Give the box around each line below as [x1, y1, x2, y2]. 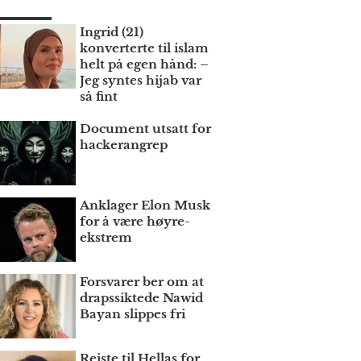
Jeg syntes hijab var [80, 73, 202, 89]
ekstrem [80, 230, 133, 246]
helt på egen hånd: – [80, 56, 210, 73]
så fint [80, 89, 118, 105]
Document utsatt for [80, 121, 212, 137]
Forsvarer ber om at [80, 274, 205, 290]
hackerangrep [80, 137, 168, 153]
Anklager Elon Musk [80, 197, 211, 214]
